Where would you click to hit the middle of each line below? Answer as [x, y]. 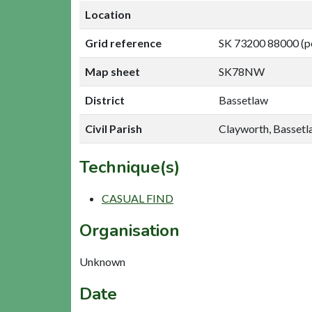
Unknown [102, 261]
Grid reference [123, 42]
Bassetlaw [243, 100]
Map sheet [112, 71]
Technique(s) [130, 167]
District [105, 100]
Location [108, 14]
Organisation [130, 230]
